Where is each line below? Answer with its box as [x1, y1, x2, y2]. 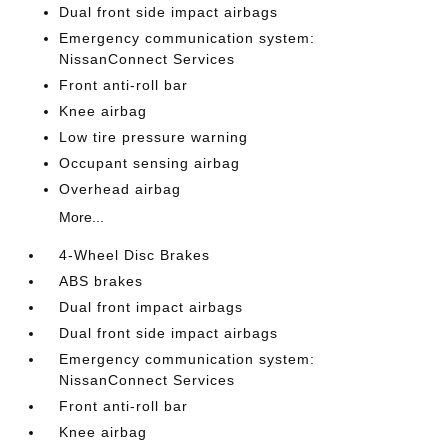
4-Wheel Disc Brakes [59, 247, 211, 263]
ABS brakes [59, 273, 144, 289]
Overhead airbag [59, 181, 182, 197]
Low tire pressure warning [59, 129, 249, 145]
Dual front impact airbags [59, 299, 244, 315]
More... [59, 209, 105, 225]
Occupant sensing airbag [59, 155, 241, 171]
